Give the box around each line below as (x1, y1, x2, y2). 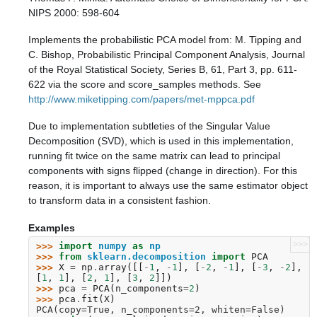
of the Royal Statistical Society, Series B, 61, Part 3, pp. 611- (28, 64, 297, 76)
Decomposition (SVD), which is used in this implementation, (28, 135, 294, 147)
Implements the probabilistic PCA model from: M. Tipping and (28, 34, 301, 46)
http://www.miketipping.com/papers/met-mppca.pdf (28, 93, 255, 105)
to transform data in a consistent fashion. (28, 195, 211, 207)
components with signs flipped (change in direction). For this (28, 165, 297, 177)
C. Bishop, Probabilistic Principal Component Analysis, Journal (28, 49, 305, 61)
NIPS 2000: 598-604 (28, 6, 120, 18)
